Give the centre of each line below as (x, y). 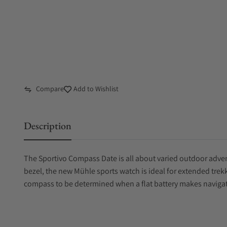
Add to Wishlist (95, 89)
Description (48, 126)
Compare (50, 89)
